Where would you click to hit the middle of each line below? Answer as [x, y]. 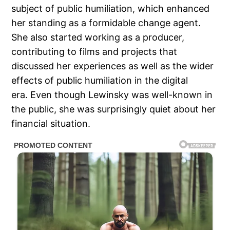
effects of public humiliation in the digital [100, 81]
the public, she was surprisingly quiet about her [114, 109]
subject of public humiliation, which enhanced [111, 9]
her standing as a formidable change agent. [106, 23]
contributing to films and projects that [94, 52]
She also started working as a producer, [98, 37]
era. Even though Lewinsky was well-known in [112, 95]
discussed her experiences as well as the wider [113, 66]
